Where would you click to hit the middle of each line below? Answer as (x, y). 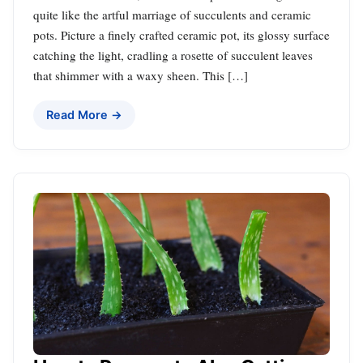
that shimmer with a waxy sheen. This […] (141, 75)
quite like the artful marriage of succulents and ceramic (172, 14)
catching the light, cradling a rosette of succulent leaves (173, 55)
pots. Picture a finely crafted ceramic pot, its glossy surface (181, 34)
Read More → (84, 114)
